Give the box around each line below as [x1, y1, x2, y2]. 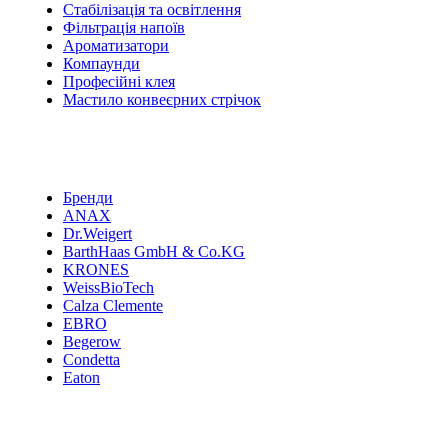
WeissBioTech [63, 278, 154, 296]
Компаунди [63, 54, 140, 72]
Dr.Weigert [63, 224, 132, 242]
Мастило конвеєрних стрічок [63, 90, 261, 108]
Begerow [63, 332, 121, 350]
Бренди [63, 188, 113, 206]
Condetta [63, 350, 120, 368]
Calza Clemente [63, 296, 163, 314]
